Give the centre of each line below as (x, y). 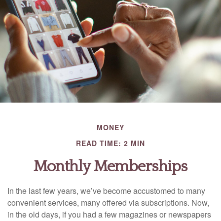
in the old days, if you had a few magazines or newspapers (109, 214)
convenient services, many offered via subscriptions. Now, (108, 203)
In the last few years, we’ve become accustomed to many (106, 191)
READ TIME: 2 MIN (110, 143)
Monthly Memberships (110, 166)
